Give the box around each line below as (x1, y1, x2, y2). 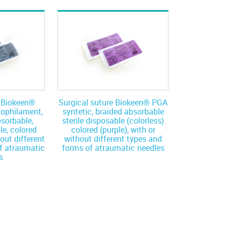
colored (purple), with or (71, 124, 155, 135)
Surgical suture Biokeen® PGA (59, 96, 167, 108)
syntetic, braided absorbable (62, 105, 164, 117)
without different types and (64, 133, 162, 144)
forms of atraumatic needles (62, 142, 164, 153)
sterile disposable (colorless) (62, 115, 164, 126)
